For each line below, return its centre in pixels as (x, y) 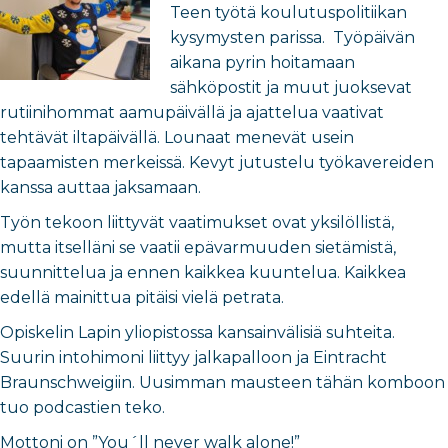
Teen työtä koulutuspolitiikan (288, 12)
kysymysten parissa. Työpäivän (292, 37)
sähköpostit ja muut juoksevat (291, 87)
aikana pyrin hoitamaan (262, 62)
